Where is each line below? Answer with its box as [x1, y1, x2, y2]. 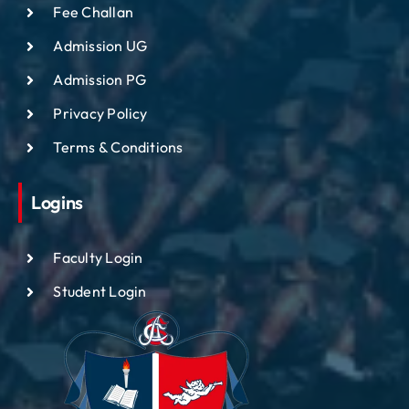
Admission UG [53, 37, 148, 56]
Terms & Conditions [53, 138, 184, 157]
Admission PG [53, 70, 147, 89]
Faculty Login [53, 248, 143, 267]
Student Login [53, 282, 147, 301]
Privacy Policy [53, 104, 148, 123]
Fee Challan [53, 3, 133, 22]
